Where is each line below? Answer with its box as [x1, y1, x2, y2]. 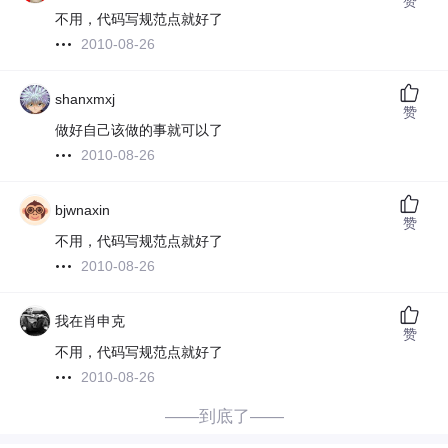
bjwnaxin [55, 202, 111, 219]
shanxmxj [55, 91, 116, 108]
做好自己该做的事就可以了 [55, 122, 224, 139]
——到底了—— [164, 407, 284, 427]
